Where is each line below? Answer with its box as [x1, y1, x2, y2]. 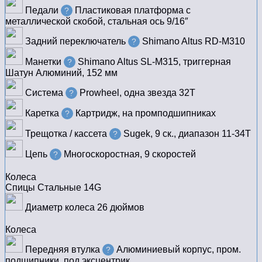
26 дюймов [97, 202, 144, 213]
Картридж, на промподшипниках [75, 108, 216, 119]
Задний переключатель [23, 36, 126, 47]
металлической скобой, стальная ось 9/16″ [5, 16, 188, 27]
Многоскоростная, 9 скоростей [64, 149, 196, 160]
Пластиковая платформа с [75, 5, 191, 16]
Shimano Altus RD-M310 [142, 36, 245, 47]
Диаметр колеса [23, 202, 95, 213]
